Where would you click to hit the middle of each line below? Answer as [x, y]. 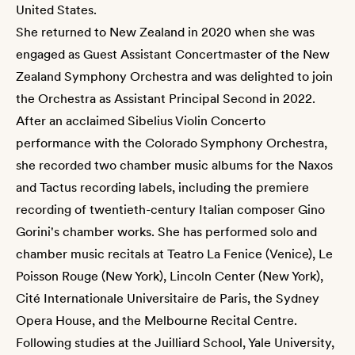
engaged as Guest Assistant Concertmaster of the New [173, 54]
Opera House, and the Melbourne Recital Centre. [157, 321]
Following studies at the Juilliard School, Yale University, [175, 343]
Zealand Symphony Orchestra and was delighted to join [174, 76]
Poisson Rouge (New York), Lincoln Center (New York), [170, 276]
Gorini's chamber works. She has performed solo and [166, 232]
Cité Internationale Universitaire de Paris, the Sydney [168, 298]
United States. [56, 10]
